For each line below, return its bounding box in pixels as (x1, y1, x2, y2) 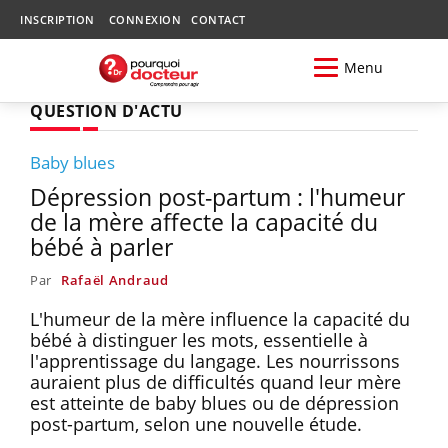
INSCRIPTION (20, 12, 95, 27)
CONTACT (191, 12, 246, 27)
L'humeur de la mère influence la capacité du (30, 306, 410, 331)
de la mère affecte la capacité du (30, 205, 378, 238)
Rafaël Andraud (60, 270, 169, 289)
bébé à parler (30, 230, 173, 263)
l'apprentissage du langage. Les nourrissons (30, 348, 400, 373)
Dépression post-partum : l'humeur (30, 180, 405, 213)
